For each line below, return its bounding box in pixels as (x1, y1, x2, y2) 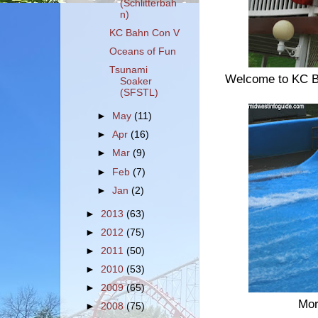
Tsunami (109, 65, 148, 76)
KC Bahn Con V (109, 28, 180, 38)
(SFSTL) (119, 87, 158, 99)
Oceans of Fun (109, 46, 176, 57)
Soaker (119, 76, 152, 87)
